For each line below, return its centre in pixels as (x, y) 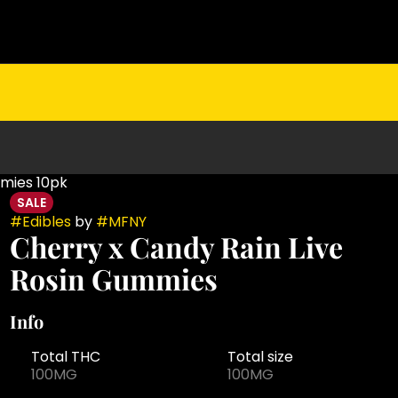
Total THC (65, 357)
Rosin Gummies (113, 279)
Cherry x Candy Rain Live (176, 247)
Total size (260, 357)
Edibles (46, 222)
